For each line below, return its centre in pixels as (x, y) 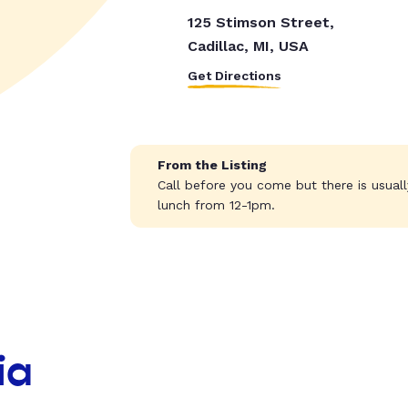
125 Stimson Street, (260, 23)
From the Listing (212, 165)
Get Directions (234, 76)
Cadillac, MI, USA (248, 46)
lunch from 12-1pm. (216, 205)
